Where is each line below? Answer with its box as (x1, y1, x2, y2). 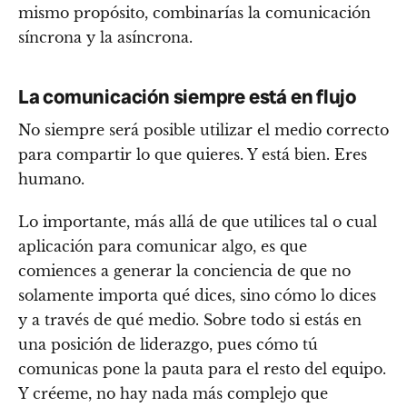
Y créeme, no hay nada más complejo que (18, 383, 328, 402)
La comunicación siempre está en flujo (18, 84, 357, 111)
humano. (18, 169, 84, 188)
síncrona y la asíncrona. (18, 28, 193, 47)
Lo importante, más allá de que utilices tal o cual (18, 212, 377, 231)
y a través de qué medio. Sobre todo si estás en (18, 310, 362, 329)
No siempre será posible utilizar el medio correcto (18, 120, 389, 139)
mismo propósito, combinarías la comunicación (18, 4, 371, 23)
